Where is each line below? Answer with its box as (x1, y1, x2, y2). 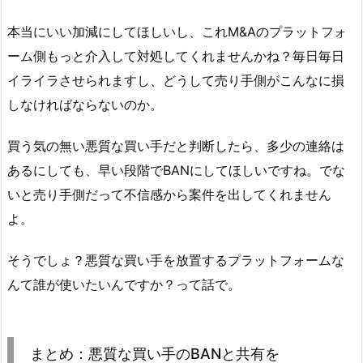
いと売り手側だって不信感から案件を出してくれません (7, 186, 331, 203)
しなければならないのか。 (7, 96, 163, 113)
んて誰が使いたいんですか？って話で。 (7, 275, 241, 293)
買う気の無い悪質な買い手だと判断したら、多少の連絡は (7, 138, 344, 155)
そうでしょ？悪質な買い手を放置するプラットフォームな (7, 251, 344, 268)
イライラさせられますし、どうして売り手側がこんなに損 (7, 72, 344, 89)
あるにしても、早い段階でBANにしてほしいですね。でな (7, 162, 345, 179)
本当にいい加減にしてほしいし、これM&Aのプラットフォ (7, 23, 347, 41)
